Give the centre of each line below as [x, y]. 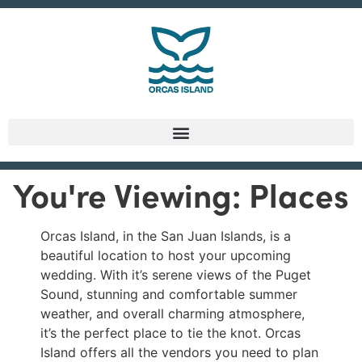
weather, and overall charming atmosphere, [173, 314]
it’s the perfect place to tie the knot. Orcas [170, 333]
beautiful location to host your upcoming [166, 256]
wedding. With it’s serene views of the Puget [176, 275]
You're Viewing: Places [181, 194]
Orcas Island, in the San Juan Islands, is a [166, 236]
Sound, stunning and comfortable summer [169, 295]
